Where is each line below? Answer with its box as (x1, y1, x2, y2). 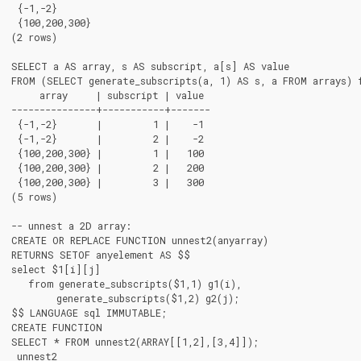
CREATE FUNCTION (11, 321, 102, 334)
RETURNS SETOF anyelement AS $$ (11, 248, 190, 262)
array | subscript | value (11, 89, 204, 102)
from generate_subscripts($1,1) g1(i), (11, 277, 242, 291)
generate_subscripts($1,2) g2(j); (11, 292, 239, 305)
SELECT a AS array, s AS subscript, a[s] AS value (11, 60, 289, 73)
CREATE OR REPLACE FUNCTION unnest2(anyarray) (11, 234, 268, 247)
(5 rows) (11, 190, 57, 204)
